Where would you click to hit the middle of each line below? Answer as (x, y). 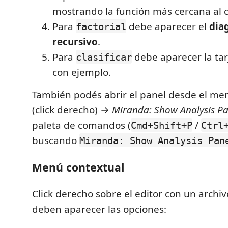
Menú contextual (78, 167)
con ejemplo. (82, 72)
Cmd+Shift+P (162, 125)
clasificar (104, 57)
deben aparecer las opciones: (99, 209)
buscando (56, 140)
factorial (101, 26)
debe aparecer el (168, 26)
